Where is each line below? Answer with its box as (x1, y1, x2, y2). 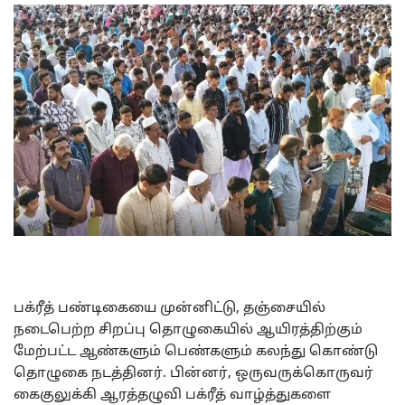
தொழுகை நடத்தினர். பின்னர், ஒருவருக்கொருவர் (14, 365, 373, 383)
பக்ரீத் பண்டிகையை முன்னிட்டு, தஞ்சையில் (14, 300, 325, 318)
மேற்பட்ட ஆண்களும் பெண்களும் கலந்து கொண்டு (14, 344, 378, 362)
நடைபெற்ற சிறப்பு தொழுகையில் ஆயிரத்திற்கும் (14, 322, 363, 340)
